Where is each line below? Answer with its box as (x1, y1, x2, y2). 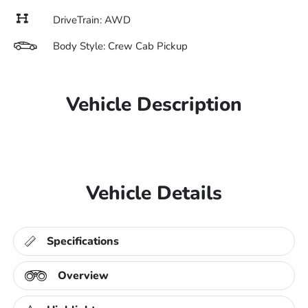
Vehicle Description (66, 91, 242, 118)
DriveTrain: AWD (53, 13, 131, 27)
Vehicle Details (86, 180, 222, 206)
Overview (58, 268, 109, 283)
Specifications (47, 234, 120, 249)
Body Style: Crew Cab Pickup (53, 39, 188, 53)
